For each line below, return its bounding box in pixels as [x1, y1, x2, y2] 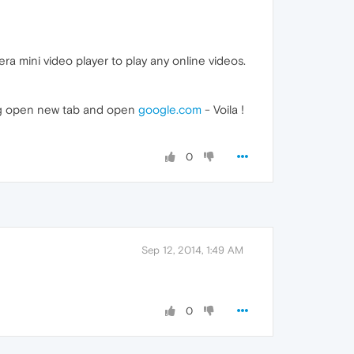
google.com [138, 103, 201, 116]
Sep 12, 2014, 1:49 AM [141, 244, 243, 256]
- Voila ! [201, 103, 244, 116]
